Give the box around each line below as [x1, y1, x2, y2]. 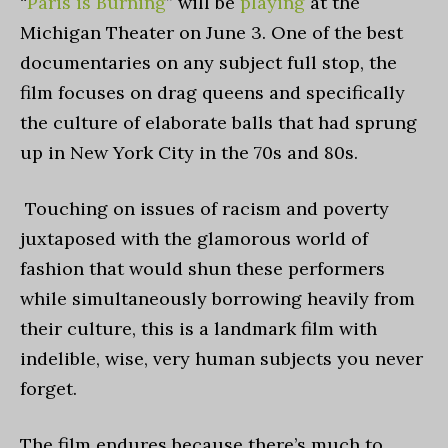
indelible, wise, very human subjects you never [20, 347, 423, 370]
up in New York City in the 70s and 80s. [20, 141, 358, 164]
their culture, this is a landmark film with [20, 317, 377, 340]
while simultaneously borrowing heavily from [20, 287, 415, 310]
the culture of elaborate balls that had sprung [20, 111, 417, 134]
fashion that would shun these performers [20, 257, 385, 280]
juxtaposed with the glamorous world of [20, 227, 368, 250]
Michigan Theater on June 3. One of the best [20, 21, 403, 44]
